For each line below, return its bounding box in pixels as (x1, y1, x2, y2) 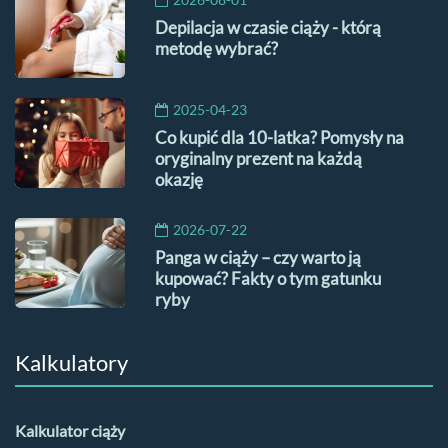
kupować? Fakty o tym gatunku (155, 267, 381, 289)
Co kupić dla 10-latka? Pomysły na (155, 126, 404, 148)
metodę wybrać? (155, 37, 278, 59)
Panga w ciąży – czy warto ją (155, 246, 361, 268)
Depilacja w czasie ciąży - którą (155, 16, 381, 38)
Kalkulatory (15, 348, 128, 376)
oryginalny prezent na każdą (155, 147, 362, 169)
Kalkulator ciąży (15, 420, 125, 440)
